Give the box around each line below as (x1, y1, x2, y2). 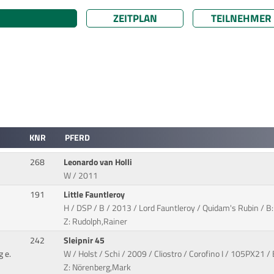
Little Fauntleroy (64, 188, 127, 202)
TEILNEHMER (211, 10, 272, 26)
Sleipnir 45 (64, 234, 107, 248)
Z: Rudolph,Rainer (64, 215, 128, 229)
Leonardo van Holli (64, 155, 135, 169)
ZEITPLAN (113, 10, 157, 26)
